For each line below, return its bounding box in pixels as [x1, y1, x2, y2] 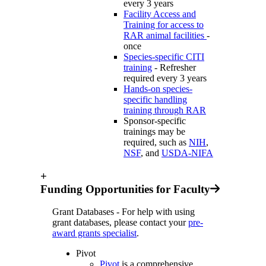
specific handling [123, 94, 187, 104]
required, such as [123, 137, 189, 147]
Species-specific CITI [123, 51, 204, 62]
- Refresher [152, 62, 196, 72]
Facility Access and [123, 8, 196, 19]
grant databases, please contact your [52, 217, 188, 228]
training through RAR [123, 104, 206, 115]
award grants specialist [52, 228, 137, 239]
